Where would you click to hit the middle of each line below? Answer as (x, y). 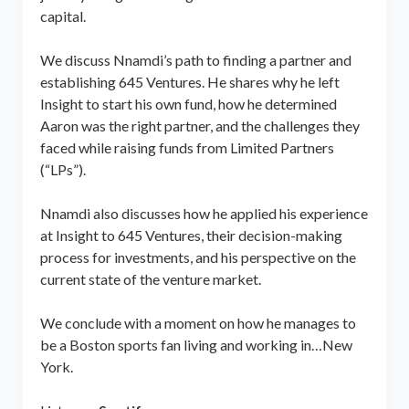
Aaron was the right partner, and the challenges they (199, 125)
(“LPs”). (63, 169)
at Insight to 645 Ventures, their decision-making (191, 235)
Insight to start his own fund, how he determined (188, 103)
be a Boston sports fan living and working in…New (196, 344)
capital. (63, 16)
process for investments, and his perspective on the (198, 257)
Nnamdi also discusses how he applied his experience (204, 213)
